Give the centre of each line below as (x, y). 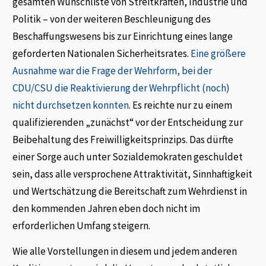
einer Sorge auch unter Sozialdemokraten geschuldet (128, 157)
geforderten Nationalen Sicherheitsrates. (102, 53)
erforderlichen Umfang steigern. (82, 226)
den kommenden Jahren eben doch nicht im (107, 208)
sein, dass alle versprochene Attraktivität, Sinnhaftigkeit (133, 174)
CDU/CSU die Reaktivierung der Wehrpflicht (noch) (121, 88)
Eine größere (218, 53)
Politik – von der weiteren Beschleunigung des (112, 19)
